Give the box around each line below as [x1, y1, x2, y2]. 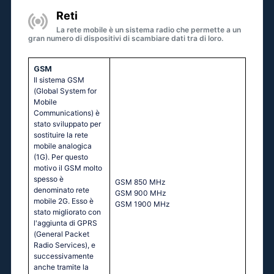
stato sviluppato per [34, 119, 101, 129]
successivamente [34, 251, 94, 261]
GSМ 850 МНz [115, 177, 166, 187]
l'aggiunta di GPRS [34, 218, 97, 228]
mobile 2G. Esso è [34, 196, 94, 206]
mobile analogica [34, 141, 92, 151]
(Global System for [34, 86, 97, 96]
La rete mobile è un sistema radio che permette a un [56, 25, 241, 35]
